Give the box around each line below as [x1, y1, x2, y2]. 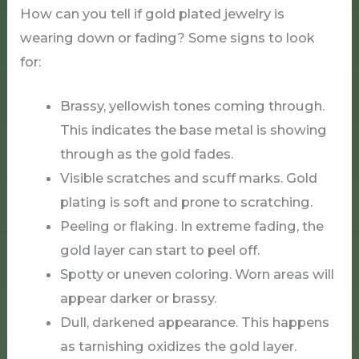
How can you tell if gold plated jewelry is [20, 6, 285, 22]
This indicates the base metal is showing [59, 121, 327, 138]
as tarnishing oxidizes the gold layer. [59, 337, 296, 354]
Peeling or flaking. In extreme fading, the [59, 217, 324, 234]
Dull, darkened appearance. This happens [59, 313, 329, 330]
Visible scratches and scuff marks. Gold [59, 169, 317, 186]
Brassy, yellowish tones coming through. [59, 97, 325, 114]
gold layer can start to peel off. [59, 241, 260, 258]
